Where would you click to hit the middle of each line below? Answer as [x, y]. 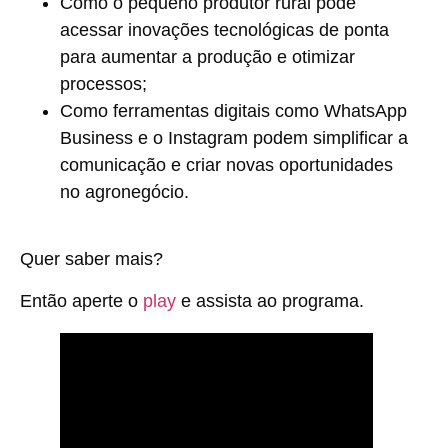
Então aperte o [79, 300]
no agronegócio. [124, 192]
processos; [103, 84]
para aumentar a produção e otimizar [207, 57]
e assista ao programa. [270, 300]
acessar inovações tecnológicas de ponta [224, 30]
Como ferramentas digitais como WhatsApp [233, 111]
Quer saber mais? [91, 259]
